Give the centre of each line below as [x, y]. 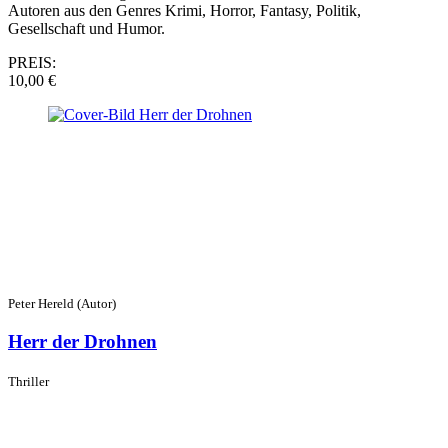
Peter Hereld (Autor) [62, 304]
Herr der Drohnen [82, 341]
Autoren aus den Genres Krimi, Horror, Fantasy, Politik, [184, 11]
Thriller [28, 381]
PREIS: [32, 63]
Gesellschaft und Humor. [86, 29]
